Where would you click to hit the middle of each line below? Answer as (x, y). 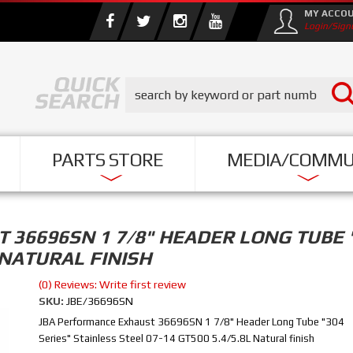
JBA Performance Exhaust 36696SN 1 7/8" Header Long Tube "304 (191, 322)
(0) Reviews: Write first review (112, 284)
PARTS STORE (108, 160)
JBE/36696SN (99, 301)
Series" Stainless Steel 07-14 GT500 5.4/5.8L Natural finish (176, 338)
